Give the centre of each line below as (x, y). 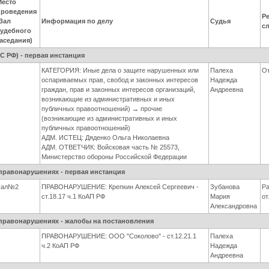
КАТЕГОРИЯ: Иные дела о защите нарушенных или (120, 71)
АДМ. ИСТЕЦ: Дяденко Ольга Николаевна (106, 138)
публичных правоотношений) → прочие (102, 109)
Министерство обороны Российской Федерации (114, 157)
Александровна (234, 206)
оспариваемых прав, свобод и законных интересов (120, 80)
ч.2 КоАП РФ (61, 246)
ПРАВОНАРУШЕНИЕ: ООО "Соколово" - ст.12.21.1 (119, 236)
